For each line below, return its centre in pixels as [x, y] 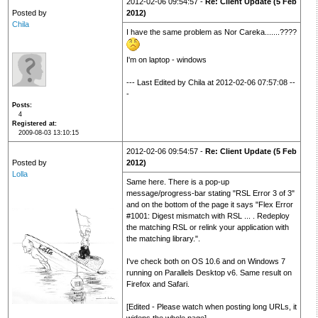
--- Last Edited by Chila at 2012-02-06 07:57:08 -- [210, 83]
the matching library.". [163, 239]
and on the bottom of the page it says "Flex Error [209, 205]
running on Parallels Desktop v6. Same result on [209, 273]
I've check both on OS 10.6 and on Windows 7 [205, 262]
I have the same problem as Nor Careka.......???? [211, 32]
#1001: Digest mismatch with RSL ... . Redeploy [208, 216]
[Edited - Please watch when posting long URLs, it [211, 307]
